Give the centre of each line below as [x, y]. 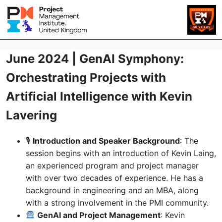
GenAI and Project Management [99, 215]
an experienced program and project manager [112, 165]
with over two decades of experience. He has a [114, 178]
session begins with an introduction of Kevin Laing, [121, 153]
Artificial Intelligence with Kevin [99, 96]
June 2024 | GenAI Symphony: [95, 58]
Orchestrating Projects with [86, 77]
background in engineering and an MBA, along [112, 190]
